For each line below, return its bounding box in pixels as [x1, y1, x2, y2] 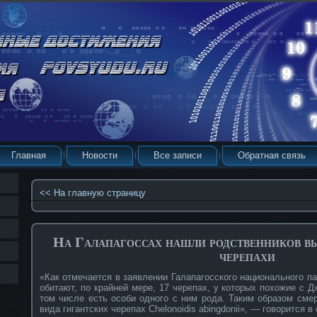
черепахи [219, 248, 275, 264]
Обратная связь [238, 150, 306, 161]
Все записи [154, 150, 202, 161]
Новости [82, 150, 117, 161]
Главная [11, 150, 46, 161]
